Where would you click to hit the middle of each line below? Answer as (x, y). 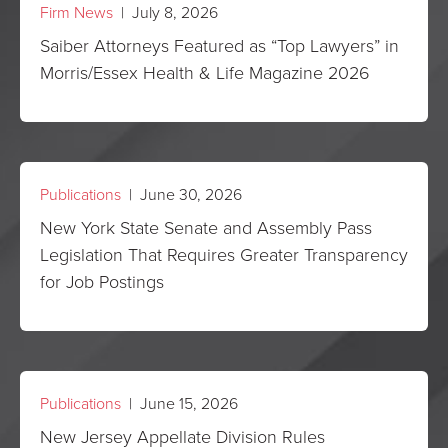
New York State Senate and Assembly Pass (206, 227)
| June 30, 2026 (181, 194)
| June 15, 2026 (179, 403)
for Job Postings (102, 281)
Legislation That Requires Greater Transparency (224, 254)
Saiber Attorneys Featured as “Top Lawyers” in (219, 45)
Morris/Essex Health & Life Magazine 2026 (205, 72)
